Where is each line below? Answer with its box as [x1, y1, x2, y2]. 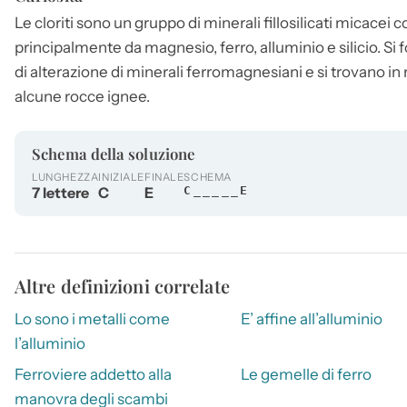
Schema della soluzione [32, 143, 195, 164]
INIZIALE [98, 171, 144, 184]
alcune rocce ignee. [15, 86, 150, 105]
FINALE [144, 171, 184, 184]
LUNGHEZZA [32, 171, 99, 184]
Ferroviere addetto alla [15, 364, 172, 383]
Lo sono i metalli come [15, 310, 170, 329]
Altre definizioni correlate [15, 273, 230, 299]
